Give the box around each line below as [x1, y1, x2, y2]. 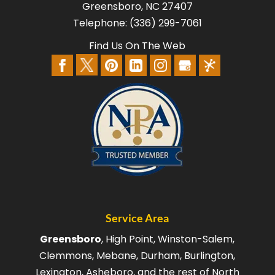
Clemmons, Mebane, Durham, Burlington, [39, 249, 236, 263]
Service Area [106, 211, 169, 225]
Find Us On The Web [89, 39, 186, 53]
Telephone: [72, 16, 130, 31]
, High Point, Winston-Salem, [101, 232, 235, 247]
